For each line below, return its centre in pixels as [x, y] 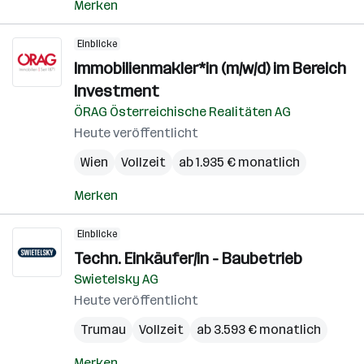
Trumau [103, 329]
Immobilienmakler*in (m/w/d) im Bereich [210, 68]
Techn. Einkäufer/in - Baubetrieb [188, 258]
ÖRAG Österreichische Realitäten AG [182, 112]
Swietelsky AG [116, 279]
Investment [117, 91]
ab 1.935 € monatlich [239, 162]
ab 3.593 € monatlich [259, 329]
